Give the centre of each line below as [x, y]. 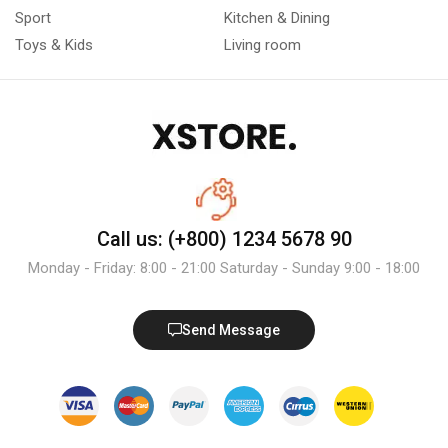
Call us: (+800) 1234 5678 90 [224, 238]
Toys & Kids [54, 44]
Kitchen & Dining [277, 17]
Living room [262, 44]
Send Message [231, 329]
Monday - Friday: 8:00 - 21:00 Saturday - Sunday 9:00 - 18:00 [224, 267]
